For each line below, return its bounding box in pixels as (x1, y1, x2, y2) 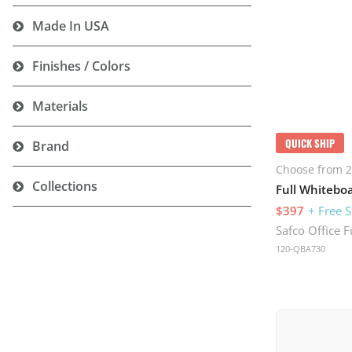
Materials (32, 97, 88, 115)
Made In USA (32, 16, 109, 35)
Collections (32, 177, 97, 195)
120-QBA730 (276, 243, 325, 255)
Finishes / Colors (32, 57, 130, 75)
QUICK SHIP (285, 135, 335, 152)
